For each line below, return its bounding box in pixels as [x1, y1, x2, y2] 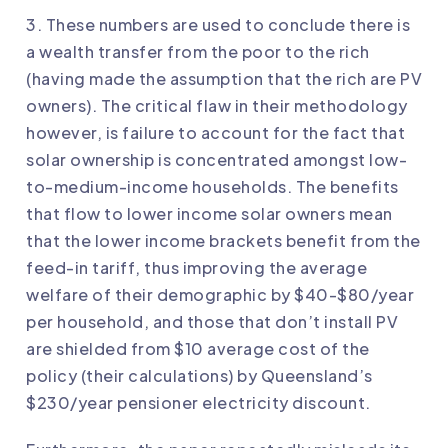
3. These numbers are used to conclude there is [26, 14, 410, 36]
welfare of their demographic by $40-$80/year [26, 284, 414, 306]
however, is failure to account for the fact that [26, 122, 405, 144]
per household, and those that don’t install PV [26, 311, 398, 333]
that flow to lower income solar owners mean [26, 203, 393, 225]
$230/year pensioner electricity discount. [26, 392, 371, 414]
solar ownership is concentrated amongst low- [26, 149, 407, 171]
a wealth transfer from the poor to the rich [26, 41, 370, 63]
